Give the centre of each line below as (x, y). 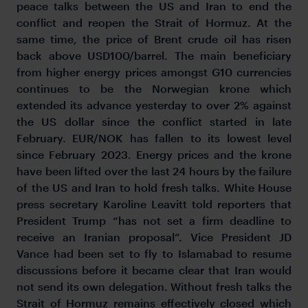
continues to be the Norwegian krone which (154, 88)
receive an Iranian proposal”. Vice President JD (154, 236)
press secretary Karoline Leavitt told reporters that (154, 203)
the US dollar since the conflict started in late (154, 121)
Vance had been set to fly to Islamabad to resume (154, 253)
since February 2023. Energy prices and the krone (154, 154)
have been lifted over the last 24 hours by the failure (154, 170)
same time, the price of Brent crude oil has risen (154, 38)
